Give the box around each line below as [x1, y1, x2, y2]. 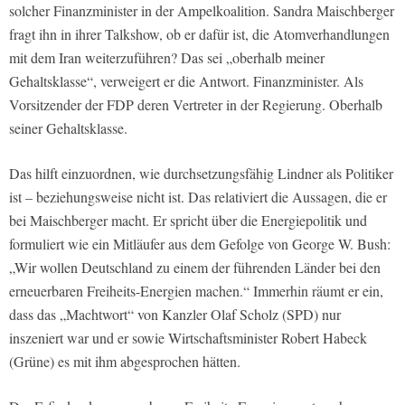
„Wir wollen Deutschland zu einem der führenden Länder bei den [9, 257, 381, 277]
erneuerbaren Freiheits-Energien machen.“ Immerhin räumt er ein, [9, 280, 383, 300]
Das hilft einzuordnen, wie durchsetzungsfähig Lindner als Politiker [9, 163, 393, 183]
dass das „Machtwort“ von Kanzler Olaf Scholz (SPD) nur [9, 304, 341, 324]
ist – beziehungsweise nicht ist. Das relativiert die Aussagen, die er [9, 186, 387, 206]
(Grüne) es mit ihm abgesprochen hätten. [9, 351, 240, 371]
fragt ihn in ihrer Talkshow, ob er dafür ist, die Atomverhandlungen [9, 24, 390, 43]
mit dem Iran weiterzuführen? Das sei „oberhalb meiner [9, 47, 325, 67]
